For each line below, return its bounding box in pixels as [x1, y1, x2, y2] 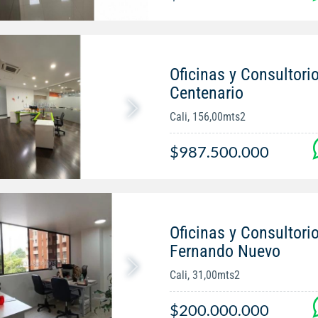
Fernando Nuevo [169, 241, 280, 261]
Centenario [169, 82, 243, 103]
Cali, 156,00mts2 [169, 109, 246, 124]
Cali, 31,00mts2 [169, 268, 240, 282]
